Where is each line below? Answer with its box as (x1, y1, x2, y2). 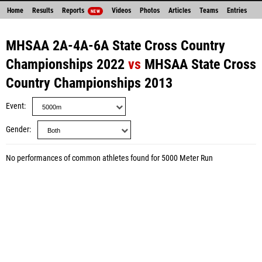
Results (32, 6, 53, 15)
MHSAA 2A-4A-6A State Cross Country (6, 37, 225, 54)
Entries (226, 6, 247, 15)
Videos (111, 6, 131, 15)
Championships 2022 (6, 56, 125, 73)
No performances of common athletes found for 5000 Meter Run (6, 153, 213, 163)
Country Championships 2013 (6, 75, 173, 91)
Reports (62, 6, 86, 15)
